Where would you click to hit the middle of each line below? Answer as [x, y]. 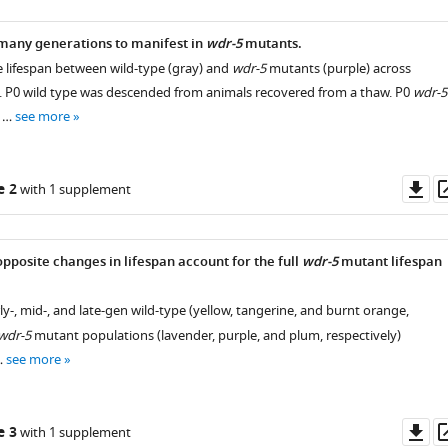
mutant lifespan [389, 262]
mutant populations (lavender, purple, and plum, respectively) [215, 335]
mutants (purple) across [338, 68]
